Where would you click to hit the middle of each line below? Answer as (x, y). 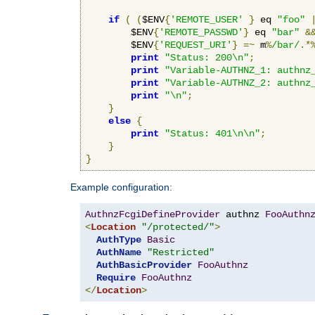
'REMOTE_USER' (207, 19)
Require (116, 277)
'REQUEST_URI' (195, 45)
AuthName (119, 252)
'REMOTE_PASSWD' (201, 32)
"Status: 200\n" (207, 57)
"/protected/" (178, 227)
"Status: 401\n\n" (212, 133)
